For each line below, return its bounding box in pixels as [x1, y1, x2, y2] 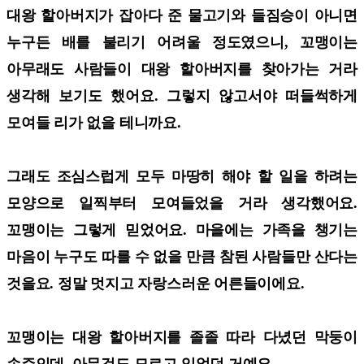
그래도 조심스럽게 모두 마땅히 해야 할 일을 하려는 [6, 167, 357, 184]
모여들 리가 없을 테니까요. [6, 114, 185, 131]
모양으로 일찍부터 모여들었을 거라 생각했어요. [6, 194, 357, 211]
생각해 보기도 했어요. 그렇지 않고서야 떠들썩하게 [6, 87, 357, 104]
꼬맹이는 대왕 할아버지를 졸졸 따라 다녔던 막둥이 [6, 328, 357, 345]
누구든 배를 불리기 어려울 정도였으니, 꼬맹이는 [6, 33, 357, 50]
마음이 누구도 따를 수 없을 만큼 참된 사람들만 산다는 [6, 248, 357, 265]
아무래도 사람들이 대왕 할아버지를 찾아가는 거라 [6, 60, 357, 77]
